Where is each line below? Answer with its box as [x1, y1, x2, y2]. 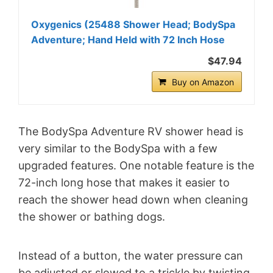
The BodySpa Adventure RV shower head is [18, 125, 243, 138]
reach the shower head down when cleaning [18, 193, 248, 207]
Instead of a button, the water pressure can [18, 249, 243, 263]
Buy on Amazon [172, 77, 234, 88]
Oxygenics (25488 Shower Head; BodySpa [31, 18, 235, 31]
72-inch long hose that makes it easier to [18, 176, 230, 190]
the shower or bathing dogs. [18, 210, 165, 224]
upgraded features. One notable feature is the [18, 159, 254, 172]
